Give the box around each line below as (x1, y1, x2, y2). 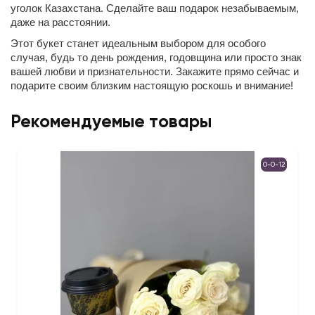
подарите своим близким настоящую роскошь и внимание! (11, 79, 296, 91)
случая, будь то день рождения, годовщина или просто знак (11, 51, 302, 63)
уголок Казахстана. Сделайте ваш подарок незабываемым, (11, 2, 299, 14)
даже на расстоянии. (11, 16, 110, 28)
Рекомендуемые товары (11, 114, 212, 131)
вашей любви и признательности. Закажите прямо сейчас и (11, 65, 299, 77)
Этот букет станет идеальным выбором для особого (11, 37, 266, 49)
